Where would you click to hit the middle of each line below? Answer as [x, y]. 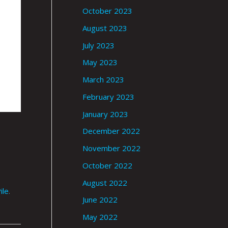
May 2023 [100, 62]
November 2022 [111, 148]
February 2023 [108, 96]
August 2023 [105, 28]
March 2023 [103, 80]
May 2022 [100, 217]
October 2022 [107, 165]
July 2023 [98, 45]
